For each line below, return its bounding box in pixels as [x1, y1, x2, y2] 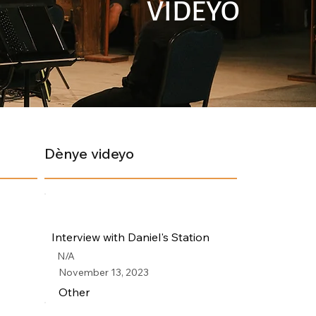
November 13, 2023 [59, 266, 150, 279]
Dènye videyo [44, 145, 135, 162]
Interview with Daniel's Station [51, 230, 210, 244]
